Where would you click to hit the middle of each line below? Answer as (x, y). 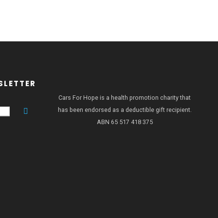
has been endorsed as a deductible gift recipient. (125, 110)
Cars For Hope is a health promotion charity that (125, 98)
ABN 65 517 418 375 (125, 122)
